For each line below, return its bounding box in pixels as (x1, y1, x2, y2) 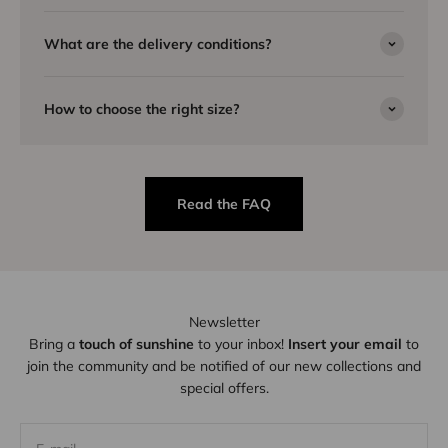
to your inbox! (194, 334, 288, 353)
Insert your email (288, 334, 402, 353)
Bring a (29, 334, 79, 353)
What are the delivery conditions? (44, 34, 272, 53)
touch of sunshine (79, 334, 194, 353)
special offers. (179, 378, 269, 397)
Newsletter (188, 312, 260, 331)
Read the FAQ (177, 194, 271, 213)
